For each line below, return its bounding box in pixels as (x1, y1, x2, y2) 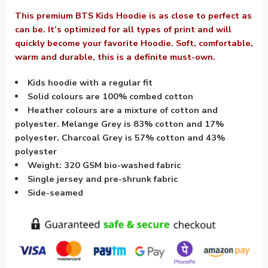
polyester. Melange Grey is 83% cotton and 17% (15, 117, 224, 130)
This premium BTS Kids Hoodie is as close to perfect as (15, 9, 252, 22)
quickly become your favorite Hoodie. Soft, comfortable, (15, 36, 253, 49)
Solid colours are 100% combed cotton (27, 90, 193, 102)
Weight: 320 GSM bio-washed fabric (27, 159, 181, 171)
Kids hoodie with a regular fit (27, 76, 153, 89)
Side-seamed (27, 186, 83, 199)
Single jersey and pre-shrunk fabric (27, 172, 178, 185)
